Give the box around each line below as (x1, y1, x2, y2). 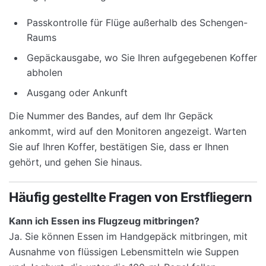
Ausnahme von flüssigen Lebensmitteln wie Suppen (9, 246, 239, 258)
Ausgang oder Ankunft (27, 87, 128, 99)
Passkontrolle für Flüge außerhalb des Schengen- (27, 17, 248, 29)
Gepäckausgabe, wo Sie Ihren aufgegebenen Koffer (27, 52, 257, 64)
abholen (27, 66, 62, 79)
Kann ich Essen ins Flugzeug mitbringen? (9, 215, 199, 227)
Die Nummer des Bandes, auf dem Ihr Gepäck (9, 109, 213, 122)
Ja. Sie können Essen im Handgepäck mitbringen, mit (9, 230, 248, 243)
